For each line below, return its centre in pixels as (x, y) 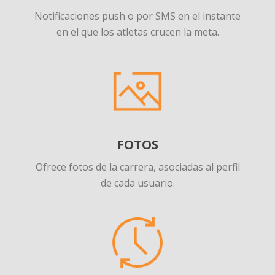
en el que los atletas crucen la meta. (137, 32)
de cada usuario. (137, 183)
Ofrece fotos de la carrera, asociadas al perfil (137, 167)
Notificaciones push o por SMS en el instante (137, 16)
